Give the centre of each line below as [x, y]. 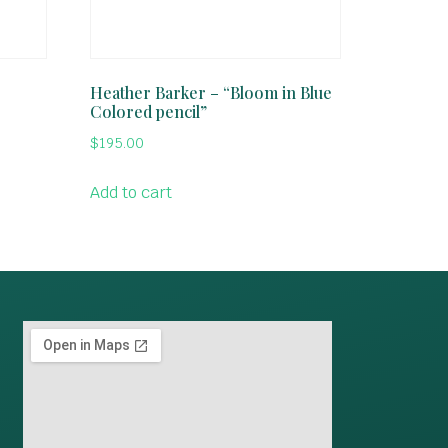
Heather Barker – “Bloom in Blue [211, 92]
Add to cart [131, 193]
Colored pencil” [149, 111]
